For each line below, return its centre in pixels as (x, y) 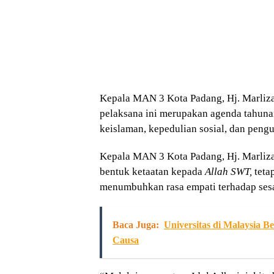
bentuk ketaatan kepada (152, 171)
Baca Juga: (136, 224)
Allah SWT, (228, 171)
